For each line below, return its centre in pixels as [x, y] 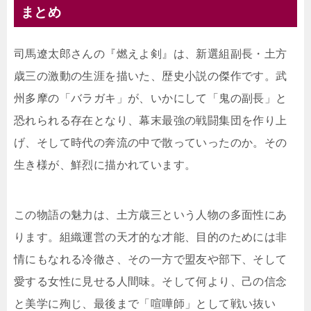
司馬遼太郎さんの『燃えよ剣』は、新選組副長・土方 [151, 54]
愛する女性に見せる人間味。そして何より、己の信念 [151, 282]
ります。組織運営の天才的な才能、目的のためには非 [151, 237]
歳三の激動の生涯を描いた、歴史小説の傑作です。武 [151, 76]
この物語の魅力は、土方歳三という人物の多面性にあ [151, 215]
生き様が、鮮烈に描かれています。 [105, 165]
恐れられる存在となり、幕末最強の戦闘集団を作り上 [151, 121]
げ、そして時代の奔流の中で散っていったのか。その [151, 143]
